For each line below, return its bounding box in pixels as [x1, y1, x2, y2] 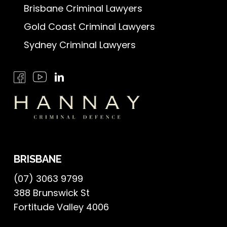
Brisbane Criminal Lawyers [23, 2, 142, 15]
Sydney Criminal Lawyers [23, 39, 136, 51]
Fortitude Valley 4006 [13, 201, 109, 214]
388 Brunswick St [13, 186, 90, 200]
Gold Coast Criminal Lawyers [23, 20, 155, 33]
